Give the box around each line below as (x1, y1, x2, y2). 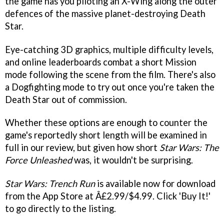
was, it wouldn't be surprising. (72, 154, 193, 166)
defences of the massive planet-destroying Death (5, 7, 205, 19)
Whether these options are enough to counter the (5, 117, 207, 128)
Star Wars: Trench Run (5, 178, 95, 189)
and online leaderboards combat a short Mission (5, 56, 196, 67)
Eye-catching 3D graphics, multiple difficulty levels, (5, 43, 213, 55)
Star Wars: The (159, 142, 219, 153)
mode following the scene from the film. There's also (5, 68, 215, 80)
